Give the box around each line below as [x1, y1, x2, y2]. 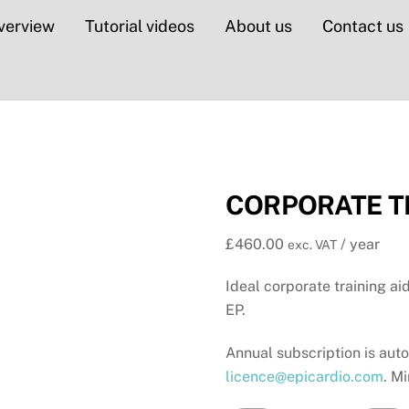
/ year [341, 236, 381, 254]
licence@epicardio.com [225, 368, 384, 385]
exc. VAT [288, 237, 338, 253]
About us [224, 16, 292, 36]
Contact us [321, 16, 404, 36]
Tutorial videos [85, 16, 195, 36]
